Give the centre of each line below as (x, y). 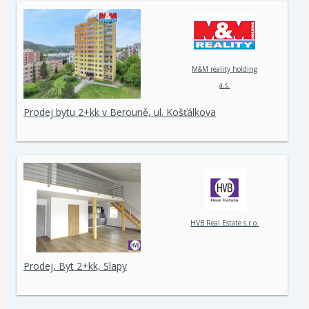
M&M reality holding (225, 69)
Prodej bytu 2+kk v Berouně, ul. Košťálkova (120, 112)
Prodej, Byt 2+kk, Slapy (75, 266)
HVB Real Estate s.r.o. (225, 223)
